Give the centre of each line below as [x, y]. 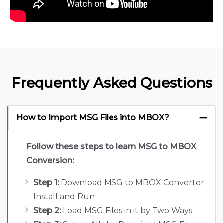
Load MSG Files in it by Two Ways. [127, 211]
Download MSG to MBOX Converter [131, 183]
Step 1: [46, 183]
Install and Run [64, 197]
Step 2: [47, 211]
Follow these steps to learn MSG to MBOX [111, 147]
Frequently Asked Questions [111, 83]
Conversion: [50, 161]
